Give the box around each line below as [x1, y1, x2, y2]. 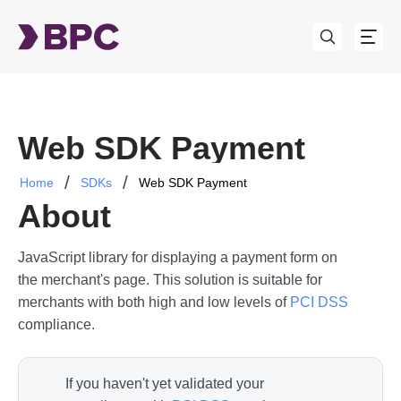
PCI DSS [290, 294, 348, 310]
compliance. [18, 317, 95, 332]
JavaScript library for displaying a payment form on [18, 250, 337, 265]
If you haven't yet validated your [65, 376, 264, 391]
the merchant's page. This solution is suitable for [18, 272, 322, 287]
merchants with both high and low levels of [18, 294, 290, 310]
